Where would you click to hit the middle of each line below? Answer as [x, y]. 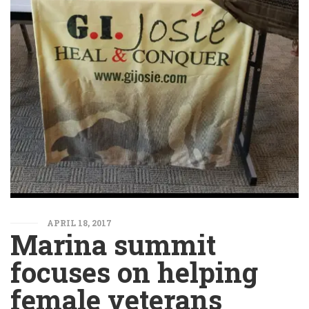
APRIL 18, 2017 [79, 223]
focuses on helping [134, 272]
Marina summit [113, 245]
